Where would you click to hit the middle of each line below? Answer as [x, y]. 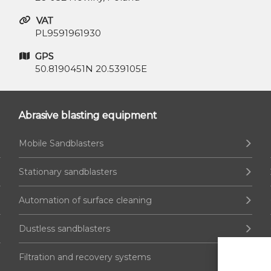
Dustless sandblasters [64, 229]
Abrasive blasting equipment [88, 116]
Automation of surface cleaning [85, 201]
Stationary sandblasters [67, 172]
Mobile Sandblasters [61, 144]
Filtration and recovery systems [84, 257]
